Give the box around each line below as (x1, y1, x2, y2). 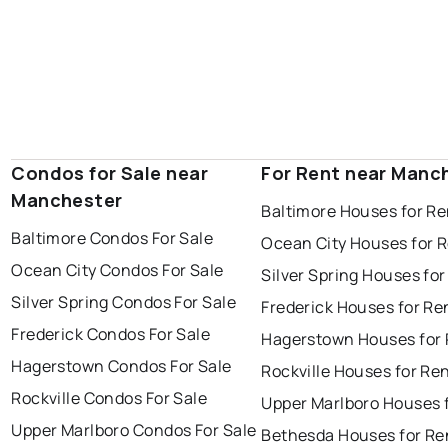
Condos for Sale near (11, 161, 208, 186)
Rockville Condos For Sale (11, 387, 208, 410)
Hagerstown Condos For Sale (11, 355, 232, 378)
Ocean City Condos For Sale (11, 259, 224, 282)
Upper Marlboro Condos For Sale (11, 419, 257, 442)
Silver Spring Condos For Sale (11, 291, 236, 314)
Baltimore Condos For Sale (11, 227, 214, 250)
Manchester (11, 188, 123, 213)
